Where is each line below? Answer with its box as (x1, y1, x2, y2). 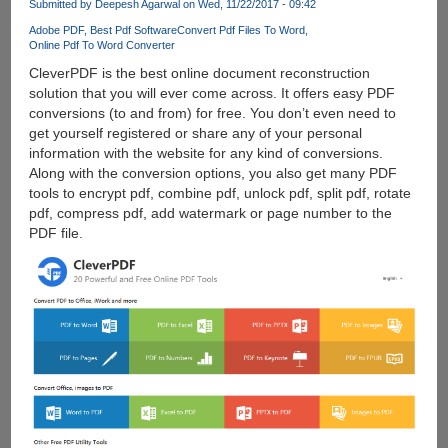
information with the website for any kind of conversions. (28, 145, 383, 162)
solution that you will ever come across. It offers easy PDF (28, 85, 395, 102)
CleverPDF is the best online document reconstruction (28, 65, 370, 82)
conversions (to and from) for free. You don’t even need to (28, 105, 396, 122)
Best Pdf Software (89, 24, 177, 37)
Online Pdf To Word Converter (28, 39, 175, 52)
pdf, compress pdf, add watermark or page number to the (28, 205, 392, 222)
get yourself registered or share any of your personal (28, 125, 362, 142)
